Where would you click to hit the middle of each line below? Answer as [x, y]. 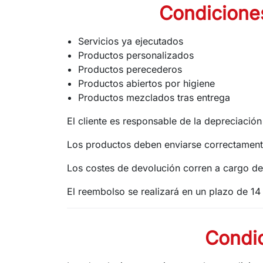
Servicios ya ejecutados [131, 41]
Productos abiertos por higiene [147, 83]
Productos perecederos [130, 69]
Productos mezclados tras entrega [154, 97]
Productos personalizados [136, 55]
